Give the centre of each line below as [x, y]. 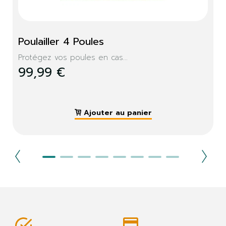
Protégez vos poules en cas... [73, 58]
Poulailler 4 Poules [61, 42]
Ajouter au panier [118, 113]
